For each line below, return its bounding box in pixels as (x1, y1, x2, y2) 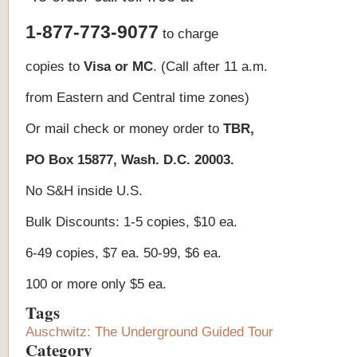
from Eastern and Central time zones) (25, 89, 249, 105)
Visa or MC (84, 58, 153, 74)
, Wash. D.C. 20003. (113, 151, 234, 167)
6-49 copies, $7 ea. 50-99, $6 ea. (25, 245, 222, 261)
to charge (159, 25, 218, 41)
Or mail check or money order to (25, 120, 223, 136)
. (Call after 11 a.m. (153, 58, 268, 74)
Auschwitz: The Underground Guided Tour (25, 324, 273, 339)
